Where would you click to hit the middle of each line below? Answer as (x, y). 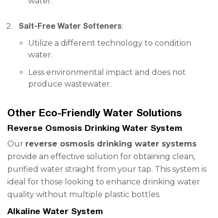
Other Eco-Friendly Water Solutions (95, 113)
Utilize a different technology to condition (110, 43)
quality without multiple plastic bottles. (84, 194)
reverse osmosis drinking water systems (111, 144)
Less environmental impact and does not (107, 72)
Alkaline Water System (55, 211)
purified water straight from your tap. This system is (107, 169)
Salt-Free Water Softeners (70, 26)
